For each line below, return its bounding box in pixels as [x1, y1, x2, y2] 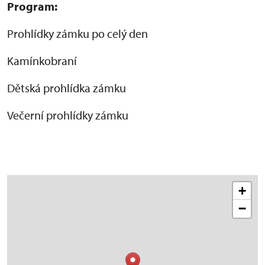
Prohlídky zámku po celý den [7, 25, 148, 41]
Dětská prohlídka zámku [7, 80, 126, 95]
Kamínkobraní [7, 53, 77, 68]
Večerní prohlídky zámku [7, 107, 128, 122]
